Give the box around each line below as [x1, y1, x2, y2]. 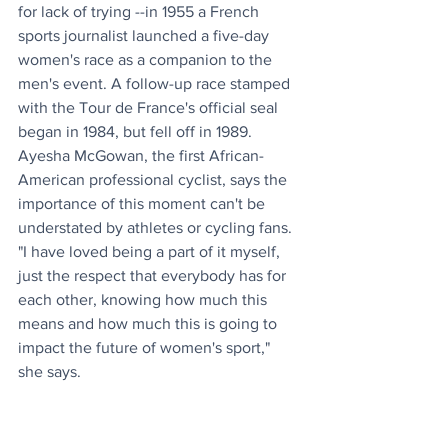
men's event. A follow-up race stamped [18, 74, 294, 92]
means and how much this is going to [18, 314, 281, 332]
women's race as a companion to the [18, 50, 276, 68]
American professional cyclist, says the [18, 170, 291, 188]
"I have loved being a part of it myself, [18, 242, 284, 260]
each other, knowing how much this [18, 290, 271, 308]
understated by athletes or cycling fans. [18, 218, 296, 236]
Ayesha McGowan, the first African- [18, 146, 264, 164]
